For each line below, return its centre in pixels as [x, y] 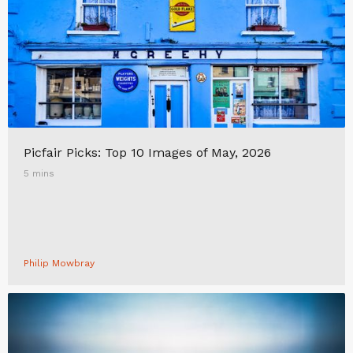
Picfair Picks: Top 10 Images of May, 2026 [147, 152]
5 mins [39, 173]
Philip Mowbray [59, 263]
